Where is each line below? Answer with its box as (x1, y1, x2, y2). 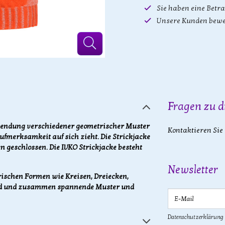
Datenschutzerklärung (168, 213, 223, 220)
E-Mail (156, 184, 179, 192)
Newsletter (168, 163, 218, 176)
